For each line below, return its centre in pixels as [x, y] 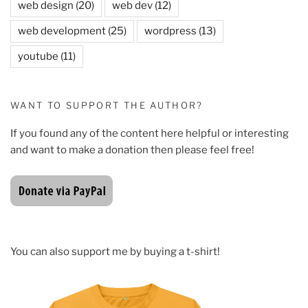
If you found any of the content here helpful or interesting [150, 133]
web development [62, 31]
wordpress [170, 31]
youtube [38, 57]
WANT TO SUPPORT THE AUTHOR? [107, 106]
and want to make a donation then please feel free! [132, 150]
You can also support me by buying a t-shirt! [115, 252]
